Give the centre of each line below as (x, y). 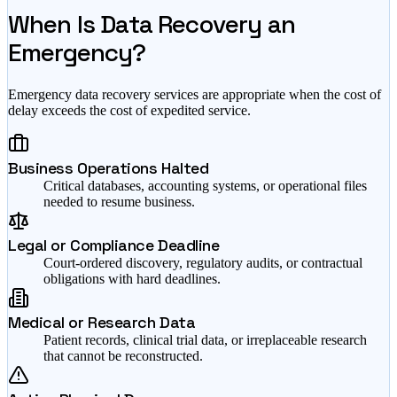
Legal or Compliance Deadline (114, 245)
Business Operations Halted (109, 168)
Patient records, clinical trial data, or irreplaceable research (205, 340)
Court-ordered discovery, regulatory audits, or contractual (203, 263)
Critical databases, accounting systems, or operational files (205, 186)
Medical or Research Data (102, 323)
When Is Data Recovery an (152, 24)
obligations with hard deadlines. (132, 279)
